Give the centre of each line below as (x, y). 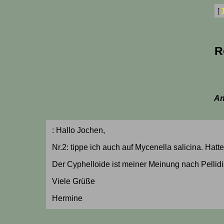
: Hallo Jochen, (78, 130)
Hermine (67, 198)
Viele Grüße (73, 181)
